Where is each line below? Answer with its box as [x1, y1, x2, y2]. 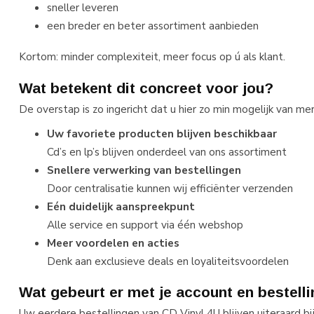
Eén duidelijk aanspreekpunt [47, 198, 195, 214]
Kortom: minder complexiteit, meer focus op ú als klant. [19, 49, 285, 64]
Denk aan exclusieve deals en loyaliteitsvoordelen [47, 253, 289, 268]
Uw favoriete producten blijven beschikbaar [47, 125, 277, 141]
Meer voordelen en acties [47, 235, 179, 250]
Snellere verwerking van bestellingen [47, 162, 241, 177]
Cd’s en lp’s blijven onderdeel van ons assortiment [47, 144, 287, 159]
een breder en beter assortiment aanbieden [47, 18, 259, 33]
